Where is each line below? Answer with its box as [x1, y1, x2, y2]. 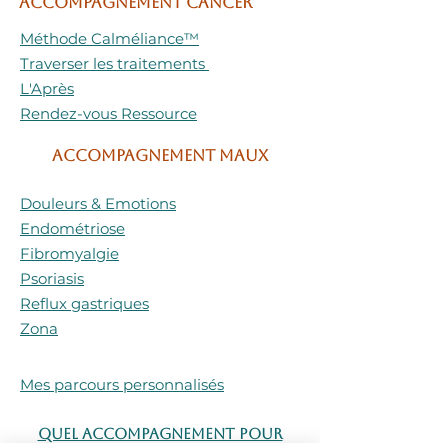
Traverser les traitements [20, 53, 209, 73]
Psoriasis [20, 268, 84, 288]
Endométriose [20, 218, 125, 238]
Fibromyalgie [20, 243, 119, 263]
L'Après [20, 78, 74, 98]
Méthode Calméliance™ [20, 28, 199, 48]
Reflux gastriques [20, 293, 149, 313]
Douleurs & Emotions [20, 193, 176, 213]
